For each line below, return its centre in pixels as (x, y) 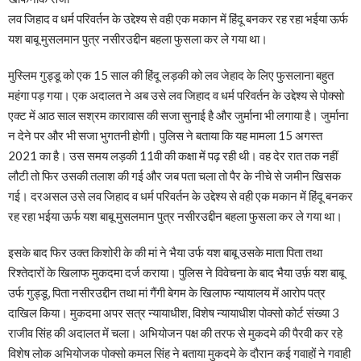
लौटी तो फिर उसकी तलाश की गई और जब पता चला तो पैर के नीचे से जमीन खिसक (174, 175)
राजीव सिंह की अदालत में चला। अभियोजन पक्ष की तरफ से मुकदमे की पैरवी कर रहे (175, 332)
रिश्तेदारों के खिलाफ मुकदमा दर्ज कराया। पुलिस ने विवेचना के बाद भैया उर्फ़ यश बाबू (176, 272)
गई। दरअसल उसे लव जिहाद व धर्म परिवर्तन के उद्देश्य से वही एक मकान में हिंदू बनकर (180, 195)
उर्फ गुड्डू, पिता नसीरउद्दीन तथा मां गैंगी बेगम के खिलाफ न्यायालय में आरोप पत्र (167, 292)
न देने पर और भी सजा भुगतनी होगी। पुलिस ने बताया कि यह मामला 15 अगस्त (165, 135)
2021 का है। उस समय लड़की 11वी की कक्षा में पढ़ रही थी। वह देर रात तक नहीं (173, 155)
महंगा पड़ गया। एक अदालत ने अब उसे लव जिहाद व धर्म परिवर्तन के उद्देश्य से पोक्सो (176, 95)
